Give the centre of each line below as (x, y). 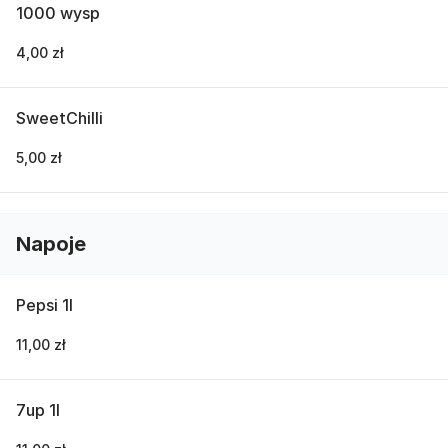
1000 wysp (58, 13)
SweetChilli (59, 118)
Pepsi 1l (44, 305)
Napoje (51, 244)
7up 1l (38, 410)
